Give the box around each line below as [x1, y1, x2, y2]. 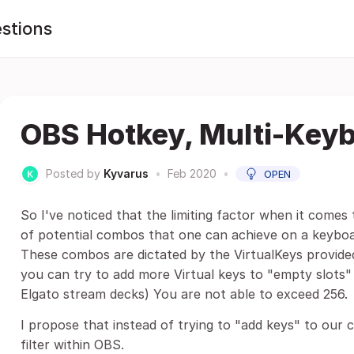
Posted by [46, 167, 100, 180]
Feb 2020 [168, 167, 217, 180]
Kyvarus [104, 167, 149, 180]
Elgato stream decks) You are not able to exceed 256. [21, 286, 348, 302]
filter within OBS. [21, 337, 124, 352]
